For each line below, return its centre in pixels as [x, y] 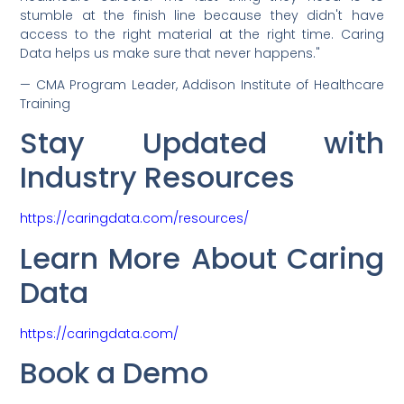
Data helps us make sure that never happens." [170, 53]
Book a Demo [115, 373]
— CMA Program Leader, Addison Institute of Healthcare [202, 85]
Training [46, 104]
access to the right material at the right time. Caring [202, 34]
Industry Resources [158, 178]
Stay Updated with [202, 143]
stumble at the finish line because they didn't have [202, 15]
